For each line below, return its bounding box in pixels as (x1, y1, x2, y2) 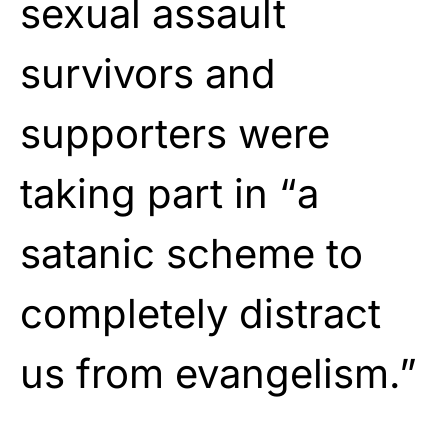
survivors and (20, 48, 276, 98)
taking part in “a (20, 168, 319, 218)
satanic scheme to (20, 228, 363, 278)
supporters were (20, 108, 330, 158)
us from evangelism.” (20, 348, 417, 398)
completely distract (20, 288, 381, 338)
